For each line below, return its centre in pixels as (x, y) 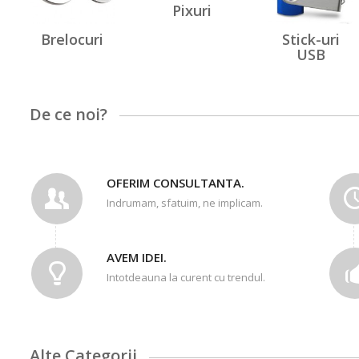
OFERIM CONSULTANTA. (176, 183)
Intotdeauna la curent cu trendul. (186, 278)
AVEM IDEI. (137, 258)
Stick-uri (311, 39)
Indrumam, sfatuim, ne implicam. (185, 203)
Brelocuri (73, 39)
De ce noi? (69, 114)
